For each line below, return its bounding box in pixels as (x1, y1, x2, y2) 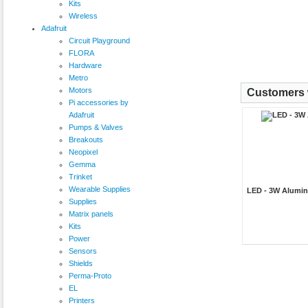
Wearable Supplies (69, 184, 131, 193)
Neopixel (69, 147, 98, 156)
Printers (69, 296, 95, 305)
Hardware (69, 60, 102, 69)
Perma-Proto (69, 271, 111, 280)
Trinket (69, 172, 92, 181)
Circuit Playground (69, 36, 130, 45)
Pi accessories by (69, 98, 129, 107)
